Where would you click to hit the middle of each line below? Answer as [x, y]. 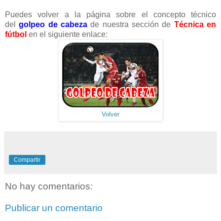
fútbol [17, 35]
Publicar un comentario [54, 208]
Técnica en [195, 25]
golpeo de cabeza [55, 25]
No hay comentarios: [49, 186]
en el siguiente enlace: [69, 35]
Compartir [27, 160]
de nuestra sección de [132, 25]
